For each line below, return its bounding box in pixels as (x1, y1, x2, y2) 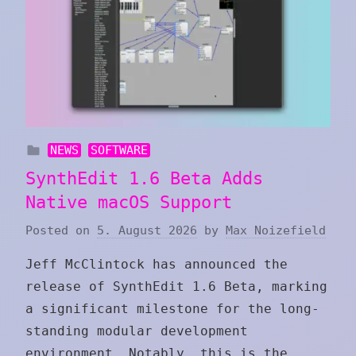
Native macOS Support (25, 192, 232, 212)
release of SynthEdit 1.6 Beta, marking (25, 279, 327, 295)
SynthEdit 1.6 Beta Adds (25, 168, 263, 188)
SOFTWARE (91, 142, 149, 157)
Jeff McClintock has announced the (25, 257, 288, 273)
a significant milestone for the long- (25, 301, 319, 317)
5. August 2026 (97, 223, 197, 238)
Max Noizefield (226, 223, 326, 238)
